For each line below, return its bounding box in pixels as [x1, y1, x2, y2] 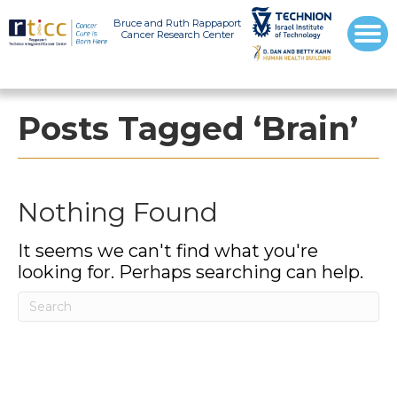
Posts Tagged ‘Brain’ [18, 108, 358, 148]
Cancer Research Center [121, 28, 234, 41]
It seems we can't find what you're [18, 239, 318, 261]
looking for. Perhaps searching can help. [18, 261, 363, 283]
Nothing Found [18, 195, 218, 229]
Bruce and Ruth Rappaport [113, 17, 242, 29]
